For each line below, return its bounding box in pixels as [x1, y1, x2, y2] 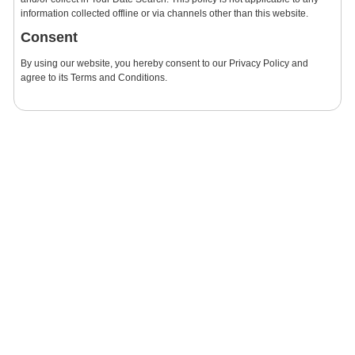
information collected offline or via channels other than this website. [21, 7, 308, 19]
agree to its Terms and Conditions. [21, 71, 167, 83]
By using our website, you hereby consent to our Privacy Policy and [21, 57, 308, 69]
